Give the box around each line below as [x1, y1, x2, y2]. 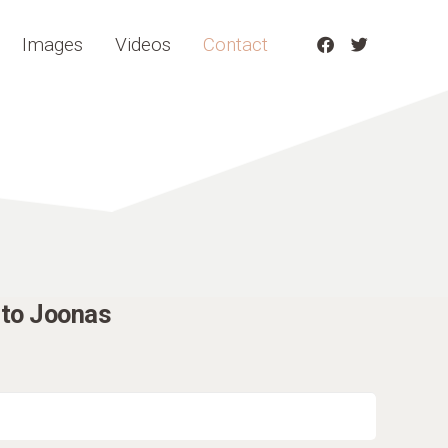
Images [22, 33, 84, 56]
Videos [115, 33, 172, 56]
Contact [203, 33, 269, 56]
